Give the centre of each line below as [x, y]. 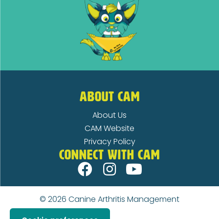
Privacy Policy [109, 142]
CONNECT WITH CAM [109, 155]
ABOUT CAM [109, 97]
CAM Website [109, 129]
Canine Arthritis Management [124, 199]
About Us [109, 115]
